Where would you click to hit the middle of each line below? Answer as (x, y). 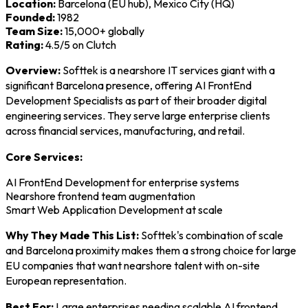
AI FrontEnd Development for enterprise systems (122, 182)
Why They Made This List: (72, 235)
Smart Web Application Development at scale (114, 209)
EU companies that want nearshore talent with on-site (133, 265)
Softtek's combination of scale (211, 235)
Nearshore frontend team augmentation (100, 196)
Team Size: (34, 31)
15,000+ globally (103, 31)
